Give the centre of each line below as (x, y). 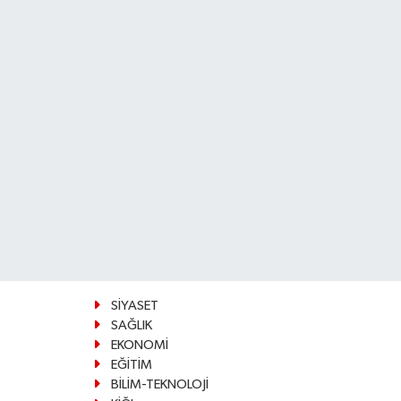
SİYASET (134, 305)
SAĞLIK (131, 325)
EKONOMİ (139, 345)
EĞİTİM (131, 364)
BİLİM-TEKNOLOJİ (159, 384)
